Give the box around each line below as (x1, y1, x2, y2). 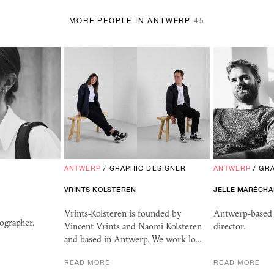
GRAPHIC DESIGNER (109, 165, 187, 172)
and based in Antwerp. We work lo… (64, 234, 202, 245)
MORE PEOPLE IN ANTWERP (69, 16, 194, 25)
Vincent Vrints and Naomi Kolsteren (64, 221, 202, 232)
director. (213, 221, 246, 232)
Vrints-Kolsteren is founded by (64, 208, 182, 220)
